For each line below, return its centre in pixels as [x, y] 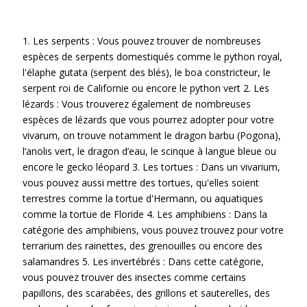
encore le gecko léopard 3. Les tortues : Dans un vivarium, [152, 167]
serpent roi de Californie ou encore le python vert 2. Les [146, 88]
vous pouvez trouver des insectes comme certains [135, 277]
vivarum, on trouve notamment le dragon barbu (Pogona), [152, 135]
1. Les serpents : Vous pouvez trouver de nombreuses [142, 41]
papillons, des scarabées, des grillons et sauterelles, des [147, 293]
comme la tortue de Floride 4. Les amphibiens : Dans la [145, 214]
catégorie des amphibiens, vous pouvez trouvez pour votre [153, 230]
